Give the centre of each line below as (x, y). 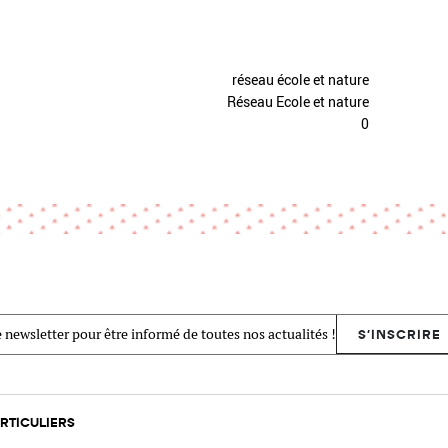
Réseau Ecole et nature (298, 101)
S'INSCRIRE (400, 333)
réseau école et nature (300, 79)
